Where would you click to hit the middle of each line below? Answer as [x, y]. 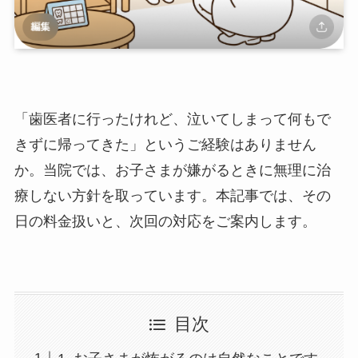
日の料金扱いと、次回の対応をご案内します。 [165, 221]
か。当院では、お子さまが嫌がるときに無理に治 [172, 170]
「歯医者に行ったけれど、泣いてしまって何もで [172, 119]
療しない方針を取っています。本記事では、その [172, 195]
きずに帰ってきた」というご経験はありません [165, 144]
